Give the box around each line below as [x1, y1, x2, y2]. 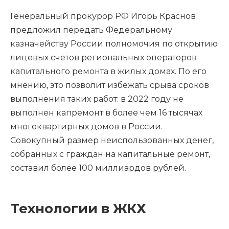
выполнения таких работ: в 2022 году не [10, 94, 184, 104]
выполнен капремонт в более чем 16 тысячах [10, 108, 202, 118]
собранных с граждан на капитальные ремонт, [10, 149, 210, 159]
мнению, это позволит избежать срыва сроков [10, 80, 209, 90]
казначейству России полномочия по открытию [10, 39, 218, 49]
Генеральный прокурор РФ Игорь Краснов [10, 11, 196, 21]
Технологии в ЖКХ [10, 200, 146, 217]
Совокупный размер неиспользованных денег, [10, 135, 214, 146]
